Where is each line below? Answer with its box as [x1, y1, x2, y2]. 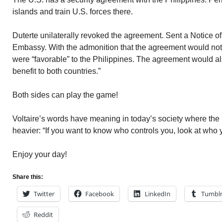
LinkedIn [145, 189, 170, 198]
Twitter [34, 189, 55, 198]
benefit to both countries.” [12, 67, 101, 75]
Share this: [12, 173, 43, 180]
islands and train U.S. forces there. [12, 7, 133, 16]
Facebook [85, 189, 114, 198]
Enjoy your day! [12, 150, 67, 159]
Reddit [34, 210, 53, 219]
